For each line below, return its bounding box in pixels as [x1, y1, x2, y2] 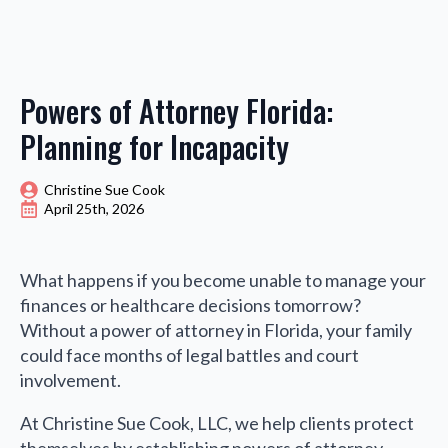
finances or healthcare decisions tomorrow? [20, 294, 361, 317]
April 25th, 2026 [44, 200, 144, 218]
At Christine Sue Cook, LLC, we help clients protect [20, 412, 414, 435]
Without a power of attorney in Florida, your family [20, 319, 412, 342]
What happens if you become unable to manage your [20, 269, 426, 292]
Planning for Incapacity [20, 124, 289, 170]
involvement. [20, 369, 121, 392]
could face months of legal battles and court [20, 344, 359, 367]
